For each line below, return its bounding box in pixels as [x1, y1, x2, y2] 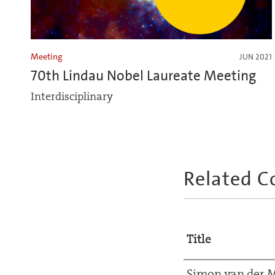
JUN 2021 [239, 52, 272, 63]
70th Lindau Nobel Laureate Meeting [31, 66, 256, 85]
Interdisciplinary [31, 90, 113, 104]
